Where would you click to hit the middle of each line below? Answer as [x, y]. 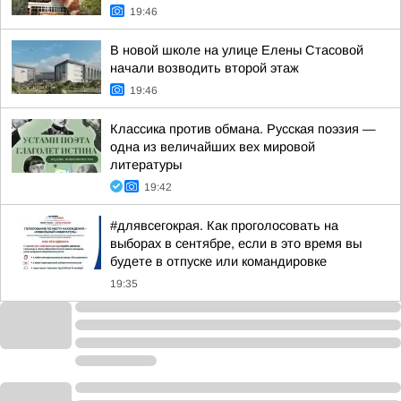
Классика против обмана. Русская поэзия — [243, 129]
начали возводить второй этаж [205, 68]
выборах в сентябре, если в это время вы [236, 243]
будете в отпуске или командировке [218, 261]
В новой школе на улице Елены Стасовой [237, 50]
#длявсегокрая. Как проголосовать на [224, 226]
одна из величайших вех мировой [213, 147]
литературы [146, 165]
